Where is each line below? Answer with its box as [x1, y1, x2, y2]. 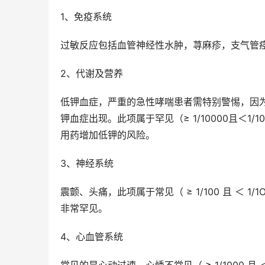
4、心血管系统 [60, 231, 123, 243]
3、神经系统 [60, 157, 114, 170]
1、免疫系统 [60, 11, 112, 23]
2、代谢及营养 [60, 67, 123, 80]
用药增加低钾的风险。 [60, 129, 155, 141]
